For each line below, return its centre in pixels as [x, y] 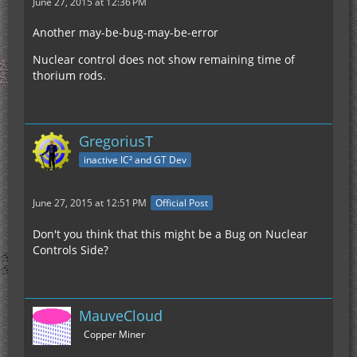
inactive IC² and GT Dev [135, 159]
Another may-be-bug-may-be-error [126, 32]
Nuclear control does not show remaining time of [164, 59]
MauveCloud [121, 316]
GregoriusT [116, 141]
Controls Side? [71, 250]
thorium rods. [69, 75]
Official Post [182, 203]
